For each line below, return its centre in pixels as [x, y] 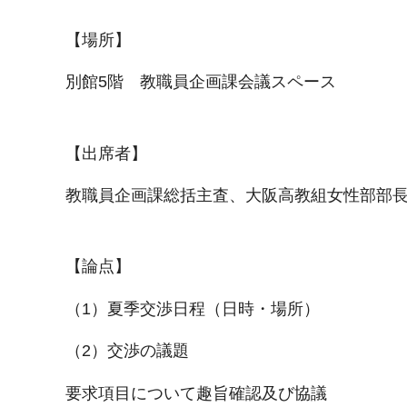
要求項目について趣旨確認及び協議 [196, 393]
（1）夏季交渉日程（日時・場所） [193, 308]
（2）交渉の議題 [127, 351]
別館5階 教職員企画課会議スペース [201, 82]
